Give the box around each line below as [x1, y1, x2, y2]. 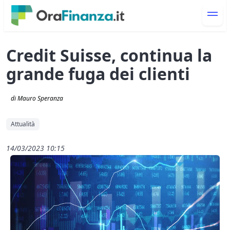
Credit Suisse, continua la [6, 44, 212, 67]
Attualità [11, 120, 35, 129]
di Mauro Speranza [11, 94, 63, 103]
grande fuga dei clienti [6, 63, 190, 85]
